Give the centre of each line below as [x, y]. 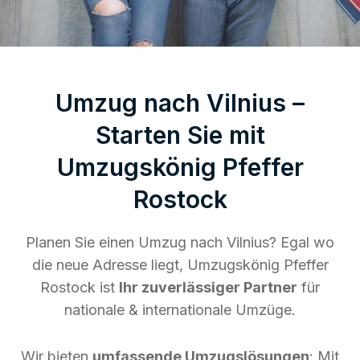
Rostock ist [80, 287]
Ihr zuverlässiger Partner [208, 287]
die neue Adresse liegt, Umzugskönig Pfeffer [180, 264]
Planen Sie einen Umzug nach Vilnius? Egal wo [180, 242]
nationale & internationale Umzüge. [180, 309]
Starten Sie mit [180, 135]
